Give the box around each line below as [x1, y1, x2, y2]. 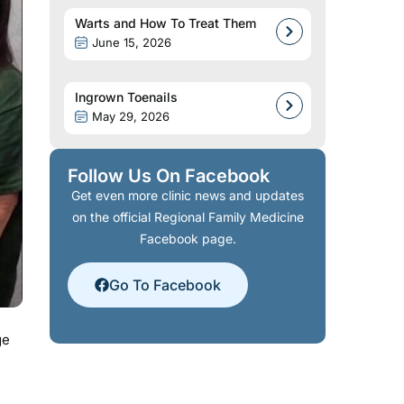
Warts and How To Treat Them [75, 15, 256, 31]
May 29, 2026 [92, 109, 170, 124]
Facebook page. [139, 231, 236, 246]
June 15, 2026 [92, 35, 171, 50]
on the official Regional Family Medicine [71, 209, 304, 225]
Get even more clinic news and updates [71, 188, 304, 203]
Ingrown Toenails [75, 89, 178, 105]
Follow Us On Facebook [68, 165, 270, 187]
